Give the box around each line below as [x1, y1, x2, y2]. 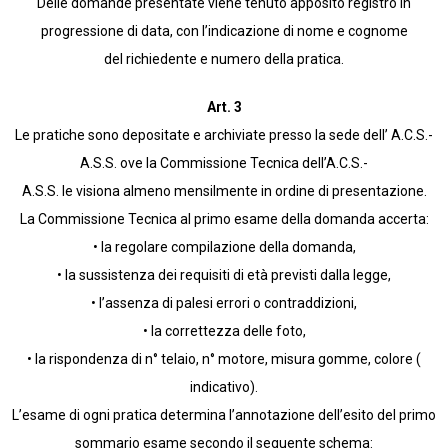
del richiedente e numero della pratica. [104, 51, 344, 68]
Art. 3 [206, 99, 242, 116]
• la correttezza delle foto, [142, 323, 306, 340]
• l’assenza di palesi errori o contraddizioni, [91, 295, 357, 312]
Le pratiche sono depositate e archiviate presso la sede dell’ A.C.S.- [15, 127, 433, 144]
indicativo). [190, 379, 258, 396]
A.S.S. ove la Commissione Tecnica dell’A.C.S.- [80, 155, 368, 172]
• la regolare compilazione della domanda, [92, 239, 356, 256]
